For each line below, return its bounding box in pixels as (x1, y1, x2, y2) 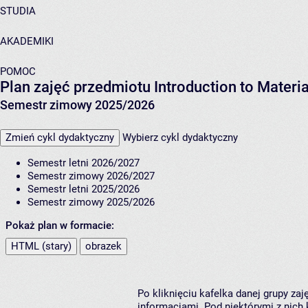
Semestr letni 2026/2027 (27, 157, 140, 170)
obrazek (85, 240, 122, 253)
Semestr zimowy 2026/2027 (27, 170, 155, 183)
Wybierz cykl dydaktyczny (122, 131, 238, 144)
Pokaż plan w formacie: (5, 219, 114, 232)
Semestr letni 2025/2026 (27, 183, 140, 196)
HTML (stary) (11, 240, 71, 253)
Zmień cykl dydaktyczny (5, 131, 114, 144)
